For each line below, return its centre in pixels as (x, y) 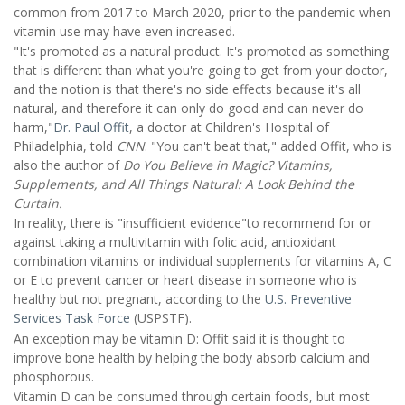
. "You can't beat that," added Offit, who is (268, 146)
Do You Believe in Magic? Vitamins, (228, 165)
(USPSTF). (161, 318)
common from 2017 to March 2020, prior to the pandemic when (202, 12)
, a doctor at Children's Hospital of (229, 127)
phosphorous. (54, 376)
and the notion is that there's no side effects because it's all (187, 89)
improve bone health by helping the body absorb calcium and (192, 357)
